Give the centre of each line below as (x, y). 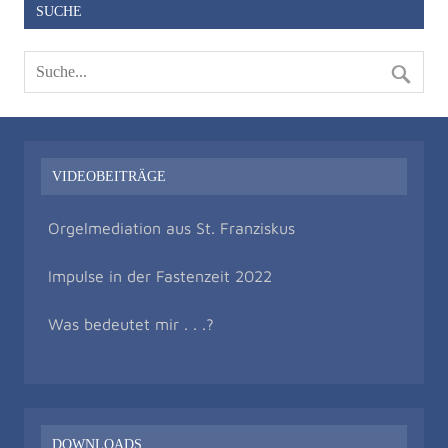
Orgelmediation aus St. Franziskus (171, 228)
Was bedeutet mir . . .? (131, 324)
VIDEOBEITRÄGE (109, 176)
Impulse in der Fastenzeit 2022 (160, 276)
